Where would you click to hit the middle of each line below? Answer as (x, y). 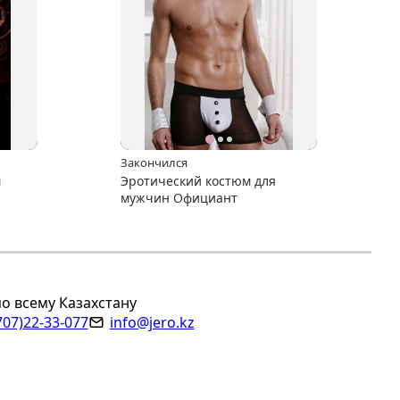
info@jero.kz (152, 322)
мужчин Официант (179, 197)
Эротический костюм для (198, 180)
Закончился (154, 162)
